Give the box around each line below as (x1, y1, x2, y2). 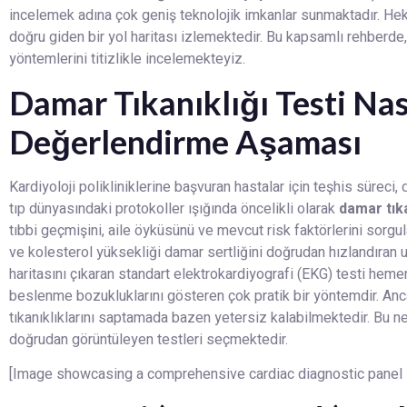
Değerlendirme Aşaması (9, 121, 362, 162)
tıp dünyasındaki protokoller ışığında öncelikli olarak (9, 197, 339, 220)
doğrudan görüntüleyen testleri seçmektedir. (9, 328, 288, 351)
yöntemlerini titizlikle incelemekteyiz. (9, 48, 245, 71)
